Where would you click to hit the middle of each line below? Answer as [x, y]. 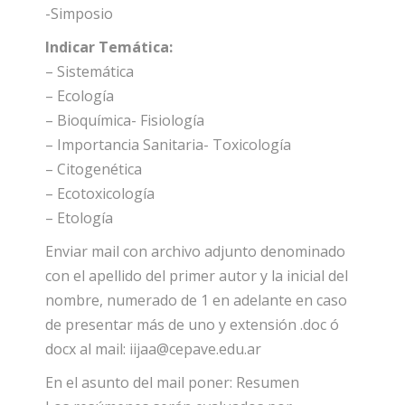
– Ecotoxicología [100, 193]
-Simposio [79, 13]
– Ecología [80, 95]
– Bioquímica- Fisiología [125, 120]
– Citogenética [94, 169]
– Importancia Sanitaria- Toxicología [168, 144]
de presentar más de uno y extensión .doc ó [192, 324]
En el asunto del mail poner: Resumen [172, 382]
